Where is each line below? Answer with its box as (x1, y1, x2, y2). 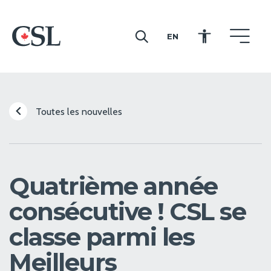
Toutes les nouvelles (33, 106, 122, 117)
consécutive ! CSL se (9, 197, 246, 226)
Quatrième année (9, 171, 218, 201)
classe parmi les (9, 222, 194, 252)
